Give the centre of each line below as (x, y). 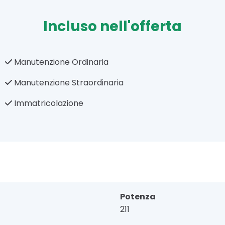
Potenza (138, 196)
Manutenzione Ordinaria (61, 62)
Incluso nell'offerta (113, 26)
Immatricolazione (48, 103)
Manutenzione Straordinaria (68, 82)
